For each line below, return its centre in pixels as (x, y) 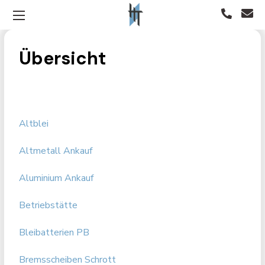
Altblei (34, 124)
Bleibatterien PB (54, 232)
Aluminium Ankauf (56, 178)
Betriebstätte (49, 205)
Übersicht (63, 58)
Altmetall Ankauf (56, 151)
